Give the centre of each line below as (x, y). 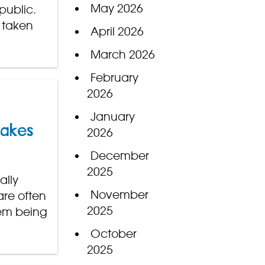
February (114, 78)
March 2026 (122, 55)
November (119, 195)
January (112, 117)
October (113, 234)
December (119, 156)
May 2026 (117, 9)
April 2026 (117, 32)
